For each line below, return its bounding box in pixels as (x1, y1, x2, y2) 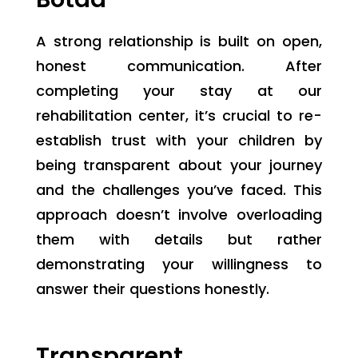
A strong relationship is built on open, (35, 30, 323, 51)
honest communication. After (35, 55, 323, 76)
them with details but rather (35, 229, 323, 249)
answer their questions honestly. (35, 278, 269, 299)
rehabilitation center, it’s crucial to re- (35, 105, 323, 125)
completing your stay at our (35, 80, 323, 101)
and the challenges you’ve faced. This (35, 179, 323, 200)
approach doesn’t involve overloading (35, 204, 323, 225)
